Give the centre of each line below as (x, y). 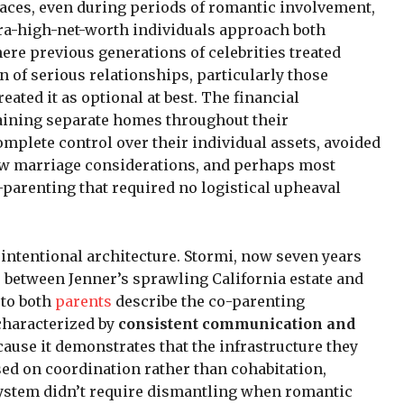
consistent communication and (237, 323)
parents (85, 301)
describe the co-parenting (210, 301)
